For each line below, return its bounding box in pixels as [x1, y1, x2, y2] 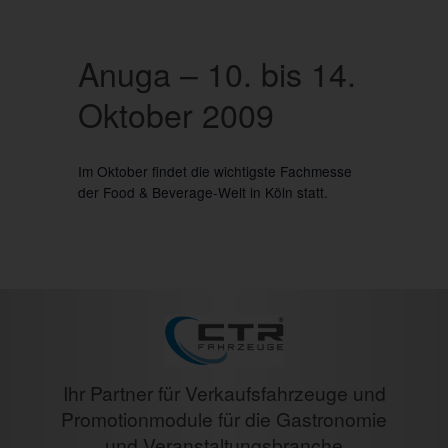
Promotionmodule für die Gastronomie [61, 405, 387, 433]
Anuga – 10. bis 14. [77, 50, 356, 97]
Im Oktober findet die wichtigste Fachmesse [77, 160, 352, 181]
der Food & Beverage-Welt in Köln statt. [77, 181, 328, 202]
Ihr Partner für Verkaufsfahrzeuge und [62, 379, 386, 407]
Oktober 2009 [77, 91, 274, 138]
